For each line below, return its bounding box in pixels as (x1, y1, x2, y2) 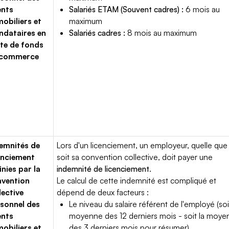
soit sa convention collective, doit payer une (57, 152, 213, 162)
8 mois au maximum (125, 28, 197, 38)
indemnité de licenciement (57, 164, 150, 174)
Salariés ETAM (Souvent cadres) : (69, 4, 184, 14)
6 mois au (184, 4, 220, 14)
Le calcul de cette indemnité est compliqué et (57, 175, 217, 186)
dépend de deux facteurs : (57, 187, 149, 197)
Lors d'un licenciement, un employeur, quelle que (57, 140, 228, 150)
